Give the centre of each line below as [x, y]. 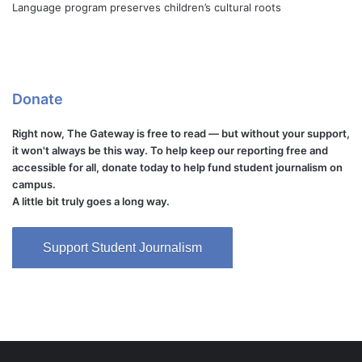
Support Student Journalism [122, 248]
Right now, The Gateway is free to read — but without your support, [181, 134]
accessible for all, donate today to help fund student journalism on [177, 168]
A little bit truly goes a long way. [91, 202]
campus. [34, 185]
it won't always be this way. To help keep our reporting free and [170, 151]
